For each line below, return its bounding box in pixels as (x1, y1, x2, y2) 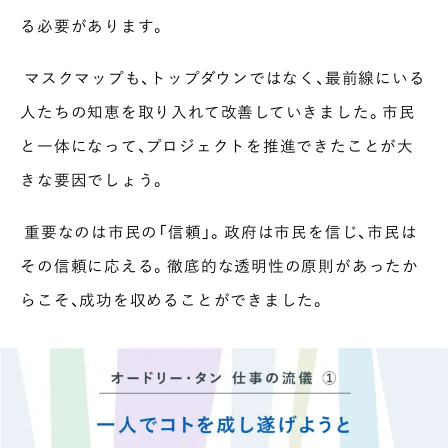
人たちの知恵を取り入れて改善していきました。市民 (20, 99, 416, 123)
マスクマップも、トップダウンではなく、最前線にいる (20, 65, 426, 89)
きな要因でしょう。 (20, 167, 168, 191)
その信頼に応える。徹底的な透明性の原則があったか (20, 253, 419, 277)
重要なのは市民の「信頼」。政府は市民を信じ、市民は (20, 219, 418, 243)
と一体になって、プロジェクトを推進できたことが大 (20, 133, 414, 157)
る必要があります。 (20, 13, 168, 37)
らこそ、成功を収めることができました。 (20, 287, 328, 311)
